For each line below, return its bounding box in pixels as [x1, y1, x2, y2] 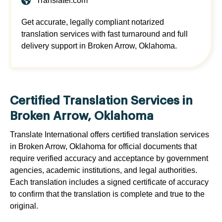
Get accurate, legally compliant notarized [21, 18, 164, 27]
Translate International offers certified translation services [10, 130, 209, 139]
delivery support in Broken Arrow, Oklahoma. [21, 42, 177, 51]
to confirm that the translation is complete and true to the [10, 190, 205, 199]
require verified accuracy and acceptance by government [10, 154, 208, 163]
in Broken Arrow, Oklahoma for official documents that [10, 142, 197, 151]
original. [10, 202, 38, 211]
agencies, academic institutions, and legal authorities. [10, 166, 197, 175]
